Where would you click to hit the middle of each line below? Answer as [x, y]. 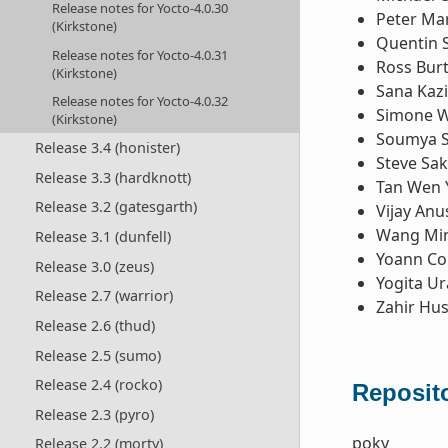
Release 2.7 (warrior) [103, 296]
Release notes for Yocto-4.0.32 [140, 101]
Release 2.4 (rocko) [98, 385]
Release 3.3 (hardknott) [112, 177]
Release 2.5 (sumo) [97, 355]
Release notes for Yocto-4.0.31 [140, 54]
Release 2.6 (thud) [94, 325]
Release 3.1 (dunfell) [102, 237]
